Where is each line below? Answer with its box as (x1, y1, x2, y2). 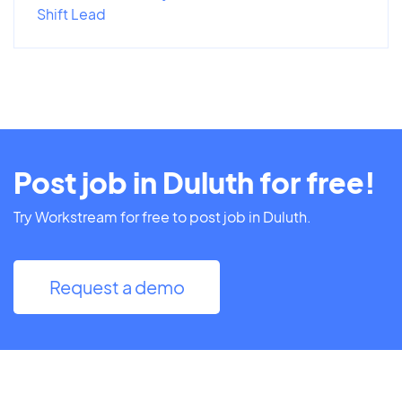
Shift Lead (37, 4, 106, 23)
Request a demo (48, 275, 185, 298)
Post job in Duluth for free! (13, 163, 376, 200)
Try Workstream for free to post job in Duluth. (13, 206, 311, 226)
